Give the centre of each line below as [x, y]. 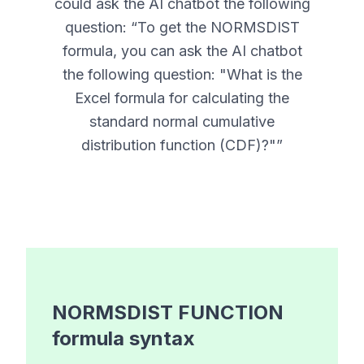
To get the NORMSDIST [218, 28]
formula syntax [123, 339]
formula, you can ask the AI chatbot [182, 51]
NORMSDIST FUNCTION [168, 313]
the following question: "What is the [182, 75]
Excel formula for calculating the [182, 98]
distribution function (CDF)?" [179, 145]
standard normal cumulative [182, 122]
